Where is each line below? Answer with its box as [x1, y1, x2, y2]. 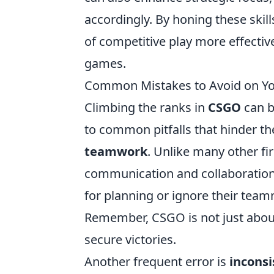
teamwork [84, 143, 147, 160]
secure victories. [84, 231, 176, 248]
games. [84, 55, 126, 72]
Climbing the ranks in [84, 99, 208, 116]
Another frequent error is [84, 253, 229, 270]
